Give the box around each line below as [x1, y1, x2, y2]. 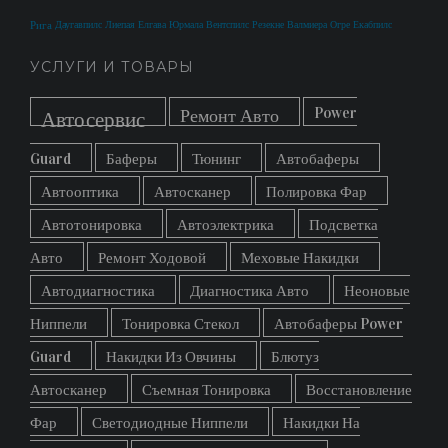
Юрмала [169, 19, 203, 31]
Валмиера [287, 19, 327, 31]
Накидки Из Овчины [106, 348, 236, 366]
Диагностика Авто [190, 282, 309, 300]
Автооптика [41, 183, 119, 201]
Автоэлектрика [177, 216, 274, 234]
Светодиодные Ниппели [92, 414, 248, 432]
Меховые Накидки [241, 249, 359, 267]
